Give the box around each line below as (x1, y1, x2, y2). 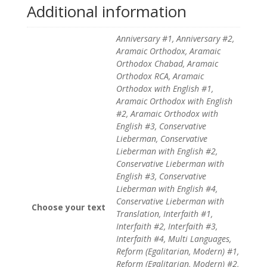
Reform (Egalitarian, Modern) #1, (116, 245, 239, 257)
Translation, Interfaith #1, (116, 207, 213, 219)
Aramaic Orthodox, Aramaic (116, 45, 221, 57)
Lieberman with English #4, (116, 182, 218, 194)
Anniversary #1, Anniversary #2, (116, 32, 234, 44)
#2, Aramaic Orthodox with (116, 107, 218, 119)
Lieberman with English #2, (116, 145, 218, 157)
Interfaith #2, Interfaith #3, (116, 220, 218, 232)
